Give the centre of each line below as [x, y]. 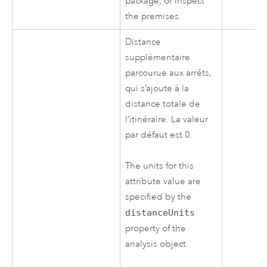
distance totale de [163, 104]
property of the [156, 229]
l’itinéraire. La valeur [167, 119]
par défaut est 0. [159, 135]
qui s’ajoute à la [157, 88]
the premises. [153, 16]
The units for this [160, 166]
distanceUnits [160, 213]
